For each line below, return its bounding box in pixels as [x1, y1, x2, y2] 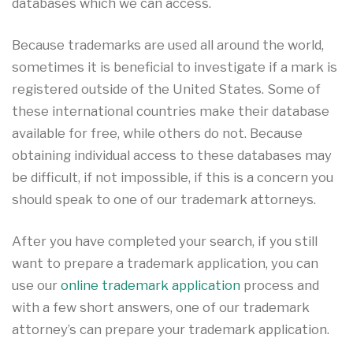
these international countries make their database [12, 102, 329, 119]
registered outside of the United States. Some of [12, 80, 321, 97]
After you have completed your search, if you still [12, 232, 318, 249]
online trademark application [61, 277, 243, 293]
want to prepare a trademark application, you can [12, 255, 318, 271]
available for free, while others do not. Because [12, 124, 303, 141]
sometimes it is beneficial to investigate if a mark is [12, 58, 337, 75]
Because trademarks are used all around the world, [12, 36, 324, 53]
